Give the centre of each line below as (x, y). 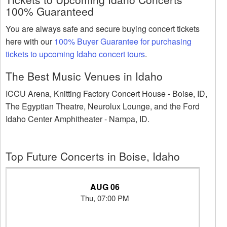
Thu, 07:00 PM (105, 198)
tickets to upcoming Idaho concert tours (75, 54)
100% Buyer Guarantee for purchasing (123, 42)
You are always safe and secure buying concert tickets (103, 29)
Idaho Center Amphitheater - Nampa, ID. (78, 119)
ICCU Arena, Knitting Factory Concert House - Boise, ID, (106, 94)
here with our (30, 42)
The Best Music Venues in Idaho (84, 76)
